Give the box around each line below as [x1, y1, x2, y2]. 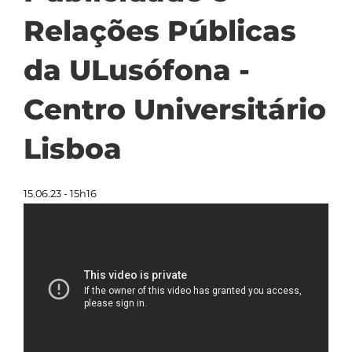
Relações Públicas [24, 13, 296, 48]
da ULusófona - [24, 53, 250, 87]
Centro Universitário [24, 92, 326, 126]
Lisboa [24, 131, 122, 166]
